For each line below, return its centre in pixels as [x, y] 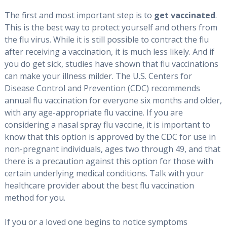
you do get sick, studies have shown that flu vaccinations [111, 64]
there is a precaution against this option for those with [109, 161]
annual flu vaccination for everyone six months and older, [113, 100]
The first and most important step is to [79, 15]
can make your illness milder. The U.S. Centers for [98, 76]
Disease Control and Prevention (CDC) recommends [102, 88]
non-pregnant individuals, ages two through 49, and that [112, 149]
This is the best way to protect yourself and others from [111, 27]
